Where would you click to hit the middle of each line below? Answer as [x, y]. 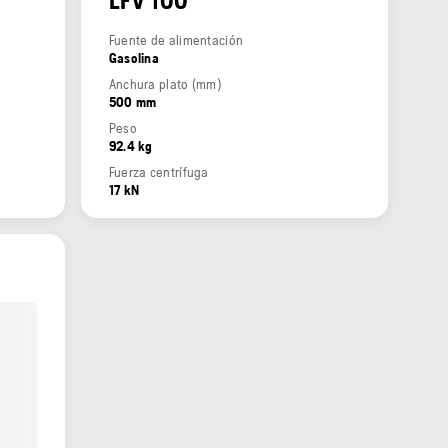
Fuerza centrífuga [158, 172]
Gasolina [134, 58]
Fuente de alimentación [176, 40]
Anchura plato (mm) [165, 84]
